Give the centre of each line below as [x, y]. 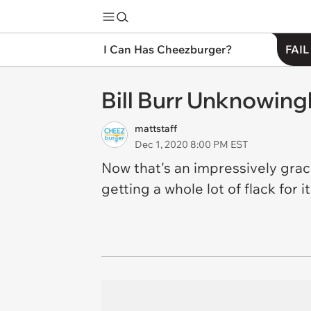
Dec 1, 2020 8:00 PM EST [191, 144]
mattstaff [156, 128]
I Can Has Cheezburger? [168, 49]
